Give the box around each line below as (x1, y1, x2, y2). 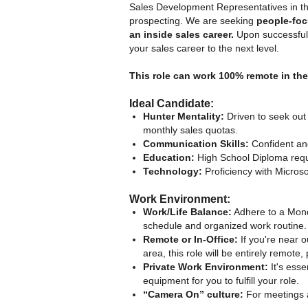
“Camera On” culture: (143, 288, 243, 300)
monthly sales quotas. (143, 124, 238, 135)
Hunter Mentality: (143, 110, 224, 122)
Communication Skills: (143, 137, 249, 149)
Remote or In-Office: (143, 233, 238, 245)
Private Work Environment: (143, 261, 268, 272)
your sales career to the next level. (129, 42, 279, 54)
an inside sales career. (129, 28, 234, 40)
